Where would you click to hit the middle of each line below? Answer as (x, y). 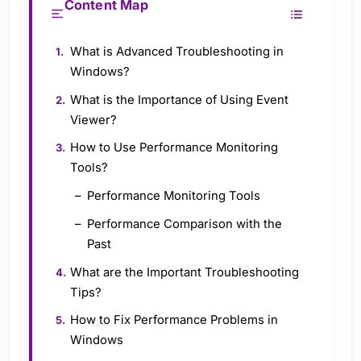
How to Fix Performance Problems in (174, 320)
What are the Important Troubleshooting (185, 272)
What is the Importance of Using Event (180, 100)
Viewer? (94, 120)
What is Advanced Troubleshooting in (177, 51)
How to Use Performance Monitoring (174, 148)
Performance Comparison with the (184, 224)
